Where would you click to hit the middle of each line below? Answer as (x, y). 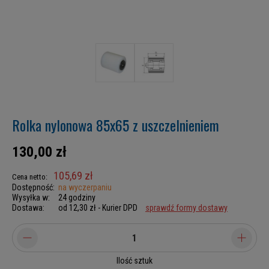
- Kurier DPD (118, 208)
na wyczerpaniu (85, 187)
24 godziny (77, 198)
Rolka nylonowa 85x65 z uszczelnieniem (116, 125)
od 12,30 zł (77, 208)
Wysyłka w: (31, 198)
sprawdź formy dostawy (186, 208)
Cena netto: (30, 177)
